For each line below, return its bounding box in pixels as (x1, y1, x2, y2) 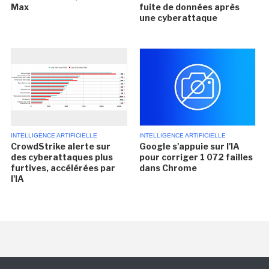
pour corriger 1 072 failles (139, 151, 253, 162)
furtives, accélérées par (11, 162, 116, 173)
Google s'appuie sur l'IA (139, 141, 240, 151)
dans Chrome (139, 162, 197, 173)
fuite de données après (139, 1, 240, 12)
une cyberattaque (139, 12, 217, 23)
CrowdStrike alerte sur (11, 141, 111, 151)
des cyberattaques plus (11, 151, 113, 162)
